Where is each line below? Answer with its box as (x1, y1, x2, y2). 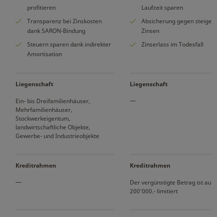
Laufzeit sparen (141, 3, 183, 12)
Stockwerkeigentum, (15, 114, 70, 123)
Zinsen (141, 27, 159, 35)
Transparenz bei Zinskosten (27, 17, 102, 25)
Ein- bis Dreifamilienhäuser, (15, 97, 90, 105)
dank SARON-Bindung (27, 27, 85, 35)
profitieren (27, 3, 56, 12)
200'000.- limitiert (130, 187, 178, 195)
